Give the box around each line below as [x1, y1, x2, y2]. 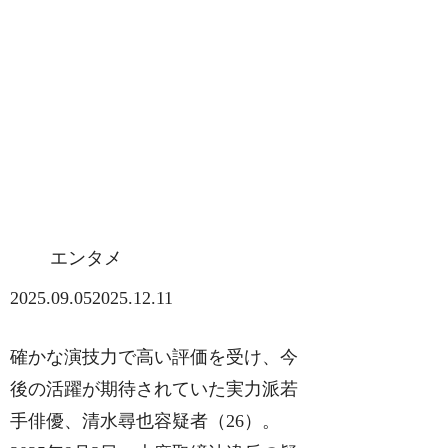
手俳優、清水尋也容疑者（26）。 [10, 411, 281, 432]
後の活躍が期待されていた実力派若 [10, 379, 299, 400]
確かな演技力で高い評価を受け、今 [10, 347, 299, 368]
